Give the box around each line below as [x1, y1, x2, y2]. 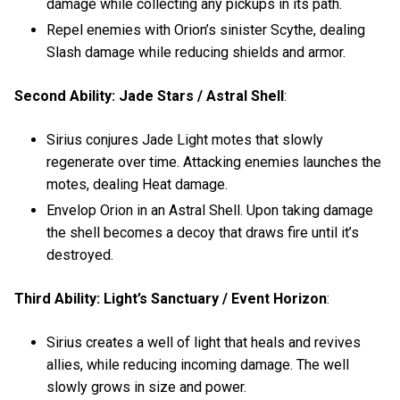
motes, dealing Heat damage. [46, 175, 229, 193]
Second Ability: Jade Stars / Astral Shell [14, 87, 284, 104]
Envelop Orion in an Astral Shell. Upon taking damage [46, 201, 374, 219]
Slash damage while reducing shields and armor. [46, 43, 346, 61]
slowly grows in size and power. [46, 379, 247, 396]
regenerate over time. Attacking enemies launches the [46, 153, 382, 171]
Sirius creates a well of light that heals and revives [46, 334, 362, 352]
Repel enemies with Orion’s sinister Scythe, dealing [46, 21, 366, 38]
